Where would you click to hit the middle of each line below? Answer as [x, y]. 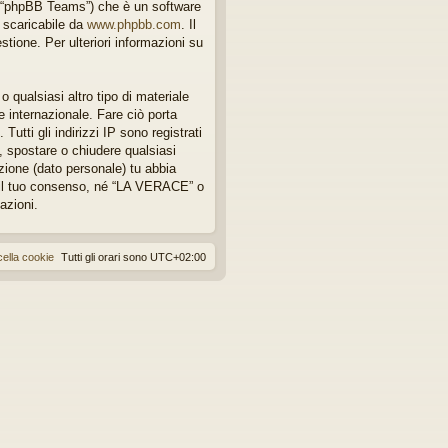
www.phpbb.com [134, 25]
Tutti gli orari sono [105, 257]
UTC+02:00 [178, 257]
